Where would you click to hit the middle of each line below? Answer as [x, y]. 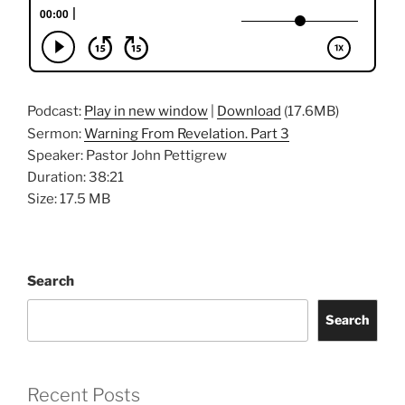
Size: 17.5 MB [69, 198]
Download [249, 111]
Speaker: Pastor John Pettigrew [127, 155]
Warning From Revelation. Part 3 [187, 133]
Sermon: [56, 133]
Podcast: [56, 111]
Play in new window [146, 111]
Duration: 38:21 [75, 177]
